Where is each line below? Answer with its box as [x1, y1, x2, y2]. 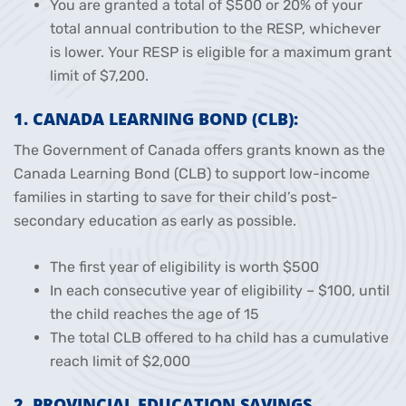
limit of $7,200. [50, 66, 149, 84]
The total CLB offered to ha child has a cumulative [50, 328, 389, 346]
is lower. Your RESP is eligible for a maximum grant [50, 43, 391, 61]
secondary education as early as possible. [14, 211, 296, 229]
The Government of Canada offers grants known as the [14, 140, 385, 159]
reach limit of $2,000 [50, 352, 190, 370]
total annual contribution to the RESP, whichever [50, 19, 381, 37]
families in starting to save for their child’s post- [14, 188, 338, 206]
